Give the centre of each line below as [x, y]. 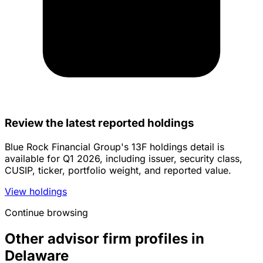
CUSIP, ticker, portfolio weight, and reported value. [118, 170]
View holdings [36, 191]
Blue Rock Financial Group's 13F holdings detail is [114, 146]
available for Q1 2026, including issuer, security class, [124, 158]
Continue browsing [46, 212]
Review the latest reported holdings [99, 123]
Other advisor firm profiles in [104, 238]
